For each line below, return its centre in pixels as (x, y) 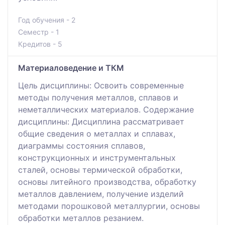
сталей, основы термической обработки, (100, 170)
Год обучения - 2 (47, 20)
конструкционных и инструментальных (97, 157)
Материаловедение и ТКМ (71, 68)
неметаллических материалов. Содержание (106, 109)
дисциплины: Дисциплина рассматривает (101, 121)
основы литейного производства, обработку (107, 182)
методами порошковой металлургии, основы (109, 206)
